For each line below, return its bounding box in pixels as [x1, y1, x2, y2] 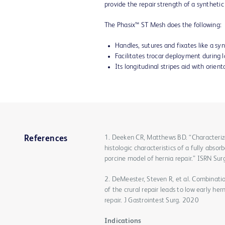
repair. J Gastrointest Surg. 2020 [104, 197, 199, 204]
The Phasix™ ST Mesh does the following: [104, 22, 223, 29]
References [24, 135, 68, 143]
